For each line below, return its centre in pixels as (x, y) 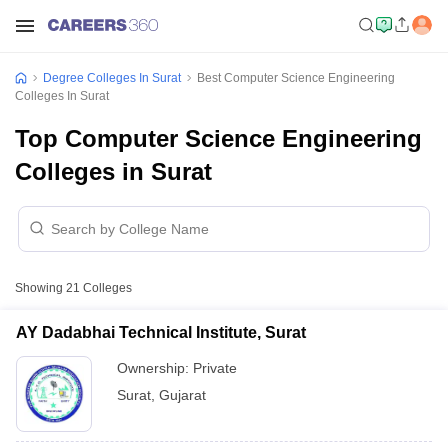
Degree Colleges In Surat (112, 78)
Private (215, 368)
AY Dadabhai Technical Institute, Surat (161, 332)
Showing (40, 288)
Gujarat (182, 395)
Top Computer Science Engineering (218, 138)
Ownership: (155, 368)
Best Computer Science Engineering (296, 78)
